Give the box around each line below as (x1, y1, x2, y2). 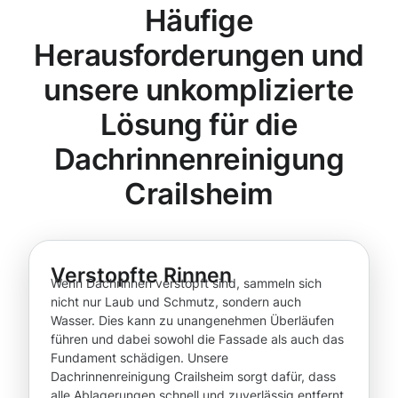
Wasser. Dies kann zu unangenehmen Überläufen (51, 313, 334, 329)
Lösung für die (99, 107, 298, 143)
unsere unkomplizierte (44, 72, 354, 108)
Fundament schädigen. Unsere (51, 350, 228, 366)
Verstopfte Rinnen (51, 263, 232, 288)
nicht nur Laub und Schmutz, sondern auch (51, 294, 301, 310)
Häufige (144, 3, 254, 39)
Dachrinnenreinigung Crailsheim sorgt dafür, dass (51, 369, 336, 385)
